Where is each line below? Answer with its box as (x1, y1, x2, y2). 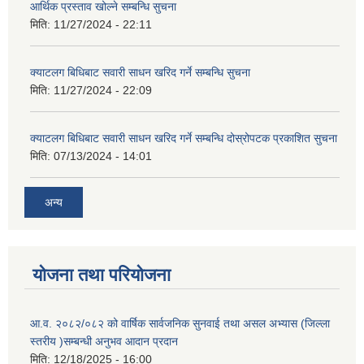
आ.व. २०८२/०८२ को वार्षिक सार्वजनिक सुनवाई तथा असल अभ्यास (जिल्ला (30, 316, 330, 330)
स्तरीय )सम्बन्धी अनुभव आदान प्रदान (30, 334, 178, 348)
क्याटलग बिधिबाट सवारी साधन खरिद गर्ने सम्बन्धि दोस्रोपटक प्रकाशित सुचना (30, 132, 337, 145)
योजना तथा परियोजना (32, 264, 171, 285)
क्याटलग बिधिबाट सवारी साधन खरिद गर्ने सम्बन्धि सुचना (30, 66, 250, 80)
